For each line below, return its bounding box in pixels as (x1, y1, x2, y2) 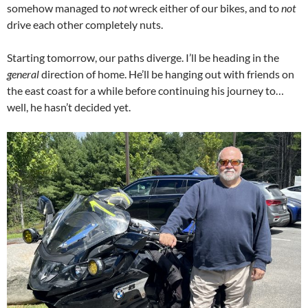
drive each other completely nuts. (7, 17, 163, 31)
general (7, 67, 39, 80)
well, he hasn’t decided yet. (7, 100, 131, 113)
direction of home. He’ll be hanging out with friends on (39, 67, 294, 80)
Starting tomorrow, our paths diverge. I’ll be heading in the (7, 50, 279, 64)
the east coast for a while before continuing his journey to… (7, 83, 284, 97)
